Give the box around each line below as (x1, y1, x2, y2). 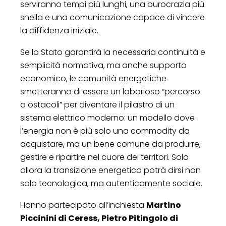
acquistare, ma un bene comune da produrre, (20, 138, 201, 150)
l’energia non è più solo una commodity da (20, 125, 190, 137)
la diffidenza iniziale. (20, 24, 98, 36)
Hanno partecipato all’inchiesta (20, 199, 146, 211)
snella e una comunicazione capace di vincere (20, 11, 205, 23)
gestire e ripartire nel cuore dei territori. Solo (20, 151, 189, 163)
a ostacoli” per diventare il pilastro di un (20, 98, 175, 110)
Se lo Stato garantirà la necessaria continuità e (20, 46, 205, 58)
